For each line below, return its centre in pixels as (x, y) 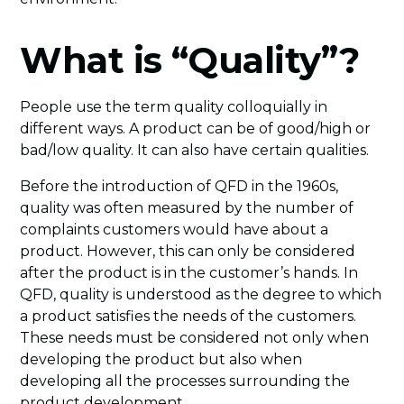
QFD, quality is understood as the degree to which (201, 294)
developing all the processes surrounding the (185, 381)
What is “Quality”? (190, 60)
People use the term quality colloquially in (174, 106)
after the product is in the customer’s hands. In (189, 272)
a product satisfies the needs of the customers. (188, 316)
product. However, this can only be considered (188, 251)
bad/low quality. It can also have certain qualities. (195, 150)
